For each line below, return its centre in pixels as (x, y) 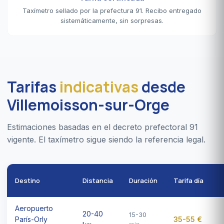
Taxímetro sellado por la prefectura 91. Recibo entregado (112, 10)
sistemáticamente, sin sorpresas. (112, 20)
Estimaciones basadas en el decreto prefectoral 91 (102, 127)
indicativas (99, 86)
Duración (143, 180)
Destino (27, 180)
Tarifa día (188, 180)
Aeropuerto (34, 208)
